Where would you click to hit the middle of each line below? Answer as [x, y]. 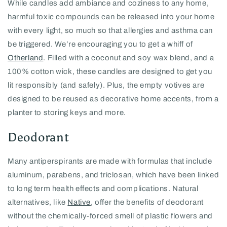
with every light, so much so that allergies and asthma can [110, 30]
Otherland [26, 58]
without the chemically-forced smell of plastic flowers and [110, 216]
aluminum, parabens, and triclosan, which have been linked [113, 175]
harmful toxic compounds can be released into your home [111, 16]
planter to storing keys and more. [68, 112]
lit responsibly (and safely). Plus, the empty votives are [106, 85]
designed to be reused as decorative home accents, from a [113, 99]
